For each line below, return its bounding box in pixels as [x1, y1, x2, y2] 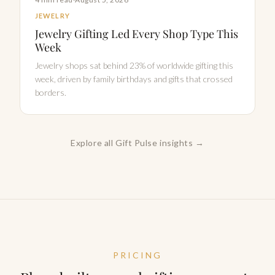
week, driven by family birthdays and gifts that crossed [35, 73, 233, 84]
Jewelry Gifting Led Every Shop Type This [35, 26, 238, 41]
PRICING [112, 249, 163, 260]
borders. [35, 87, 66, 98]
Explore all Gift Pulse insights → [71, 137, 204, 148]
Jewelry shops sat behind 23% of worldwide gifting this [35, 60, 233, 71]
